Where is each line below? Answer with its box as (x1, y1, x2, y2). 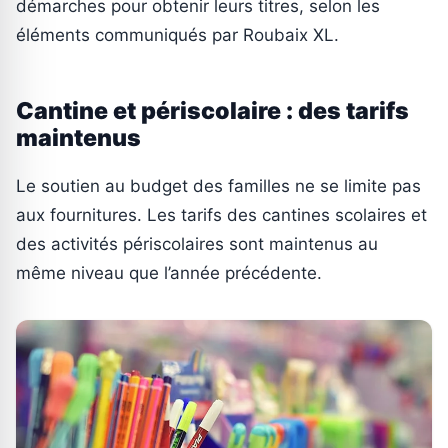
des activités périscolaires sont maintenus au (16, 233, 378, 254)
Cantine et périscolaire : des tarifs (16, 96, 409, 125)
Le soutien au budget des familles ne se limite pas (16, 175, 421, 196)
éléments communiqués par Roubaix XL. (16, 24, 339, 45)
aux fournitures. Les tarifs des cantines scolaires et (16, 204, 427, 225)
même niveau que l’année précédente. (16, 262, 322, 283)
